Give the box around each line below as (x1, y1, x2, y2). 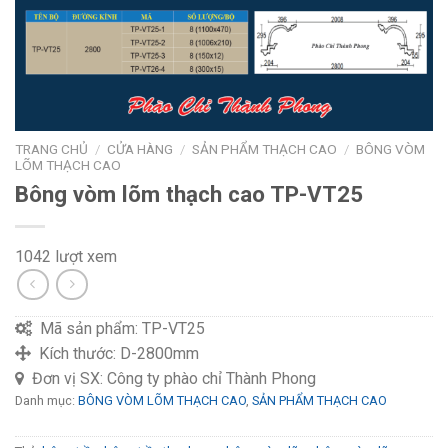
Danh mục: (15, 393, 78, 409)
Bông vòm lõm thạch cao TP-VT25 (15, 180, 363, 207)
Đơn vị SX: (24, 369, 107, 389)
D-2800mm (120, 344, 199, 364)
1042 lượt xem (15, 246, 117, 266)
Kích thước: (31, 344, 120, 364)
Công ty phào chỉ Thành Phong (107, 369, 316, 389)
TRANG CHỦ (15, 141, 88, 157)
